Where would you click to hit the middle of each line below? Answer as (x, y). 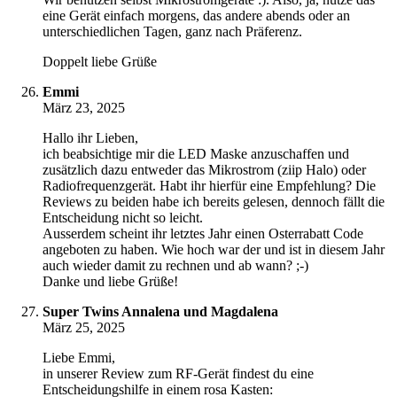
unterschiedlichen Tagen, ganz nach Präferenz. (172, 32)
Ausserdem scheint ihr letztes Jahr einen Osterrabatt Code (203, 234)
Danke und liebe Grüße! (110, 282)
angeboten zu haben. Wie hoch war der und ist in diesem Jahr (214, 250)
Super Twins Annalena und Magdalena (160, 312)
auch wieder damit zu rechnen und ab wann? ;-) (175, 266)
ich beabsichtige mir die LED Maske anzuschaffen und (196, 154)
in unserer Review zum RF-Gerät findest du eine (178, 374)
